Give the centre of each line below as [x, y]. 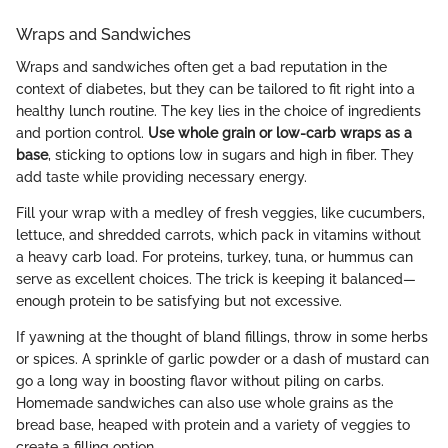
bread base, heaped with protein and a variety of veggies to [213, 424]
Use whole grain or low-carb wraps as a [280, 132]
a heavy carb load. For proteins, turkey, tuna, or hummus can [214, 256]
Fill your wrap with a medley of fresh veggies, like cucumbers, [220, 212]
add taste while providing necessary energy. [161, 176]
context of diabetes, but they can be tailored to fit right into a [215, 88]
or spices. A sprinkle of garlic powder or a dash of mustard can [222, 358]
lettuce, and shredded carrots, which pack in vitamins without [218, 234]
